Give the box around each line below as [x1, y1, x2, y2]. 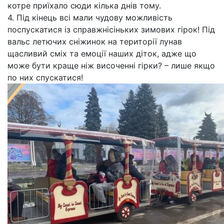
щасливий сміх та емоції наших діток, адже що [7, 48, 196, 58]
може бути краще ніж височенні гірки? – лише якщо [7, 60, 215, 70]
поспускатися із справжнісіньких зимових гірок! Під [7, 24, 215, 34]
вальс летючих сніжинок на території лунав [7, 36, 182, 46]
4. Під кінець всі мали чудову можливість [7, 12, 172, 22]
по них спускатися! [7, 72, 83, 82]
